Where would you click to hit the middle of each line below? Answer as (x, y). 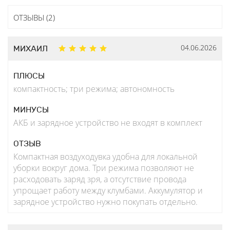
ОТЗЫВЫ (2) (34, 18)
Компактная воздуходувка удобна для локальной (106, 157)
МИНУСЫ (31, 110)
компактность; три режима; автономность (94, 89)
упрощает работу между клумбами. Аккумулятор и (108, 191)
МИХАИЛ (31, 49)
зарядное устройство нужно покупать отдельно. (106, 202)
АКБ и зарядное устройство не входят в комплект (108, 123)
